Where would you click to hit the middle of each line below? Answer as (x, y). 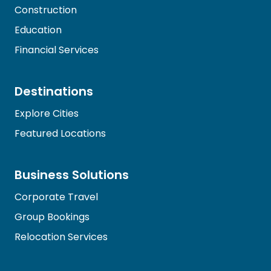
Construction (46, 10)
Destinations (54, 91)
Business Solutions (72, 175)
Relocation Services (61, 237)
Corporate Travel (56, 197)
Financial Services (57, 50)
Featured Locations (60, 133)
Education (38, 30)
